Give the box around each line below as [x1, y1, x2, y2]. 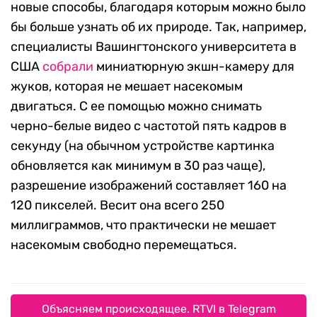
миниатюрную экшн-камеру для [93, 59, 294, 75]
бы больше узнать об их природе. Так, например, [11, 19, 306, 35]
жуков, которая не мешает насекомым [11, 79, 243, 95]
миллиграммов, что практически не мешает [11, 217, 276, 234]
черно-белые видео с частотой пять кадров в [11, 118, 287, 134]
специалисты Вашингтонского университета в [11, 39, 296, 55]
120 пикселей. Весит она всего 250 [11, 197, 224, 214]
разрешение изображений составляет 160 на [11, 178, 287, 194]
